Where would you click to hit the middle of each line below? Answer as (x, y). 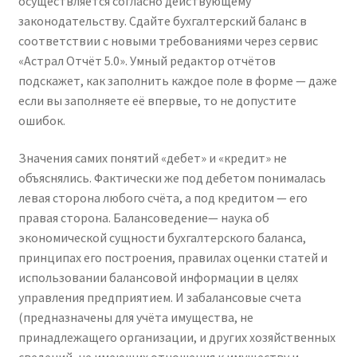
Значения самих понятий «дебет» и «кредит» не (152, 158)
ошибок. (41, 120)
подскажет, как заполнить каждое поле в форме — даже (177, 80)
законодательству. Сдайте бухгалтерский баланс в (162, 20)
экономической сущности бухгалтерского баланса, (162, 238)
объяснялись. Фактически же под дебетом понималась (172, 178)
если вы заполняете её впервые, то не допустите (157, 100)
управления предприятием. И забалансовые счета (159, 298)
